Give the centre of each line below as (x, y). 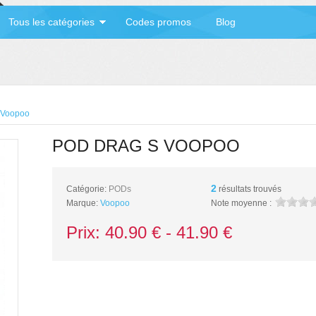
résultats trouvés (249, 189)
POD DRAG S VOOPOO (146, 146)
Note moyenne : (241, 203)
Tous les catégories (51, 22)
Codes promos (158, 22)
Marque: (83, 203)
